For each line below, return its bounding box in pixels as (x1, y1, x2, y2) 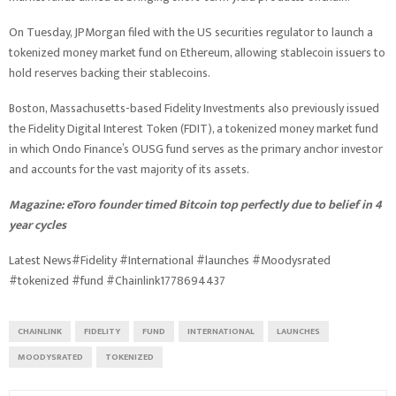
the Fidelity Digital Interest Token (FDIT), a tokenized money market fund (9, 118, 378, 139)
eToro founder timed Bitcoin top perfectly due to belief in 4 (66, 194, 382, 215)
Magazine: (9, 194, 66, 215)
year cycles (9, 215, 66, 235)
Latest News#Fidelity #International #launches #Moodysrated (9, 250, 331, 270)
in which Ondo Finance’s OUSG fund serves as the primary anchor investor (9, 139, 383, 159)
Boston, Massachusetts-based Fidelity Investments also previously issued (9, 98, 379, 118)
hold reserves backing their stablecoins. (9, 63, 210, 83)
